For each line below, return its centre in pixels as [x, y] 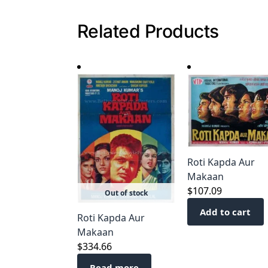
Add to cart [226, 212]
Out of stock [127, 193]
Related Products [148, 31]
